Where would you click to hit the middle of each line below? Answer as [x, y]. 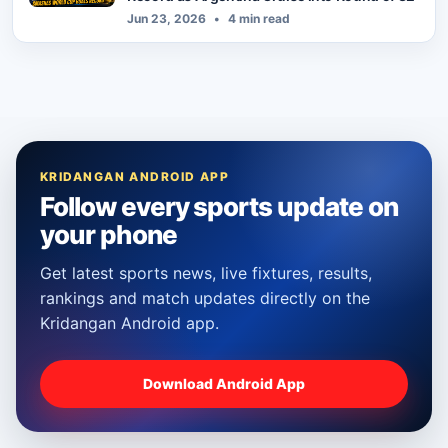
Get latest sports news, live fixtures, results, [206, 272]
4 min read [257, 18]
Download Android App [224, 383]
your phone [108, 234]
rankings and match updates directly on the [205, 297]
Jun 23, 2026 [166, 18]
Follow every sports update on [219, 206]
